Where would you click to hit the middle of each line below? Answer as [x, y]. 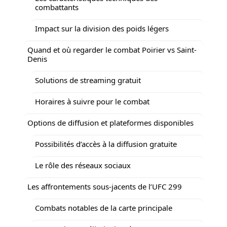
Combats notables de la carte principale [104, 207]
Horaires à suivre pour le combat [92, 101]
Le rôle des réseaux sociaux [83, 165]
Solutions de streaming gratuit [88, 80]
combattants [57, 7]
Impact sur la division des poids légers [102, 28]
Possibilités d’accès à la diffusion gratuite [106, 144]
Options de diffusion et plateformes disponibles [110, 122]
